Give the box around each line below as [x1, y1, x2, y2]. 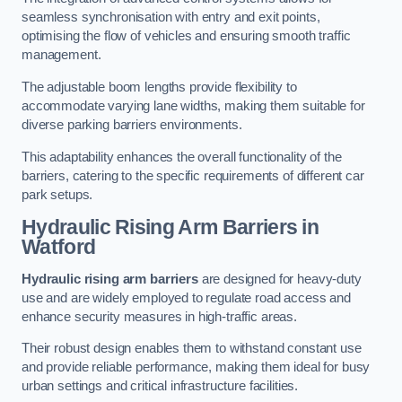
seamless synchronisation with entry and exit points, [22, 10, 320, 25]
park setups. [22, 187, 93, 202]
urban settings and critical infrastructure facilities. [22, 379, 299, 394]
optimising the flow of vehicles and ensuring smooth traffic [22, 29, 351, 44]
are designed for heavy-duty [197, 271, 362, 286]
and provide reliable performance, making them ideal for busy [22, 360, 371, 375]
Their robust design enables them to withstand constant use [22, 341, 362, 356]
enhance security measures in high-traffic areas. [22, 309, 298, 324]
